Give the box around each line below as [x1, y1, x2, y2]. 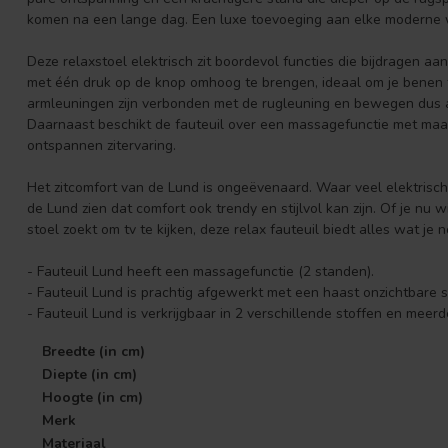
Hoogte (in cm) [42, 388, 143, 408]
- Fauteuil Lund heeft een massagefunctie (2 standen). [27, 261, 374, 281]
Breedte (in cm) [42, 342, 145, 362]
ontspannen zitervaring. [27, 135, 176, 155]
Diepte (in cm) [42, 365, 137, 385]
